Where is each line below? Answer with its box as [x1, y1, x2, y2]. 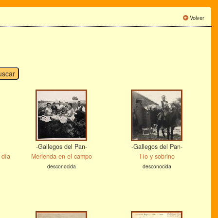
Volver [190, 14, 204, 21]
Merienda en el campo [31, 152, 92, 161]
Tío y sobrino [139, 152, 175, 161]
